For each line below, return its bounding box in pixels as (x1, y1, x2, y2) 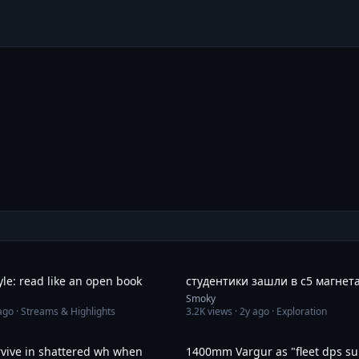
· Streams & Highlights (14, 305, 115, 318)
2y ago (240, 305, 269, 318)
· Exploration (269, 305, 327, 318)
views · (205, 305, 240, 318)
